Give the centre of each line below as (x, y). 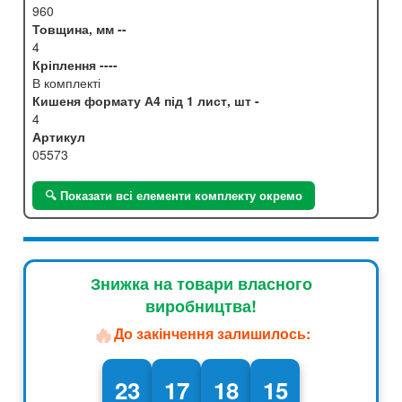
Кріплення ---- (75, 64)
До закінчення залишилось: (212, 334)
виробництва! (201, 306)
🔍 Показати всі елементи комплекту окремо (174, 195)
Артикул (59, 136)
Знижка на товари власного (201, 283)
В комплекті (66, 82)
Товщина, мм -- (79, 28)
